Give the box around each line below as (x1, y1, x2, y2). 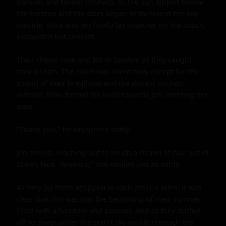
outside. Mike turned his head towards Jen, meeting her (17, 89, 208, 99)
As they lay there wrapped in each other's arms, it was (17, 182, 201, 192)
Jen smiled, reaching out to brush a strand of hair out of (17, 147, 209, 157)
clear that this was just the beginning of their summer (17, 194, 201, 204)
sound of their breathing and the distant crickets (17, 78, 184, 88)
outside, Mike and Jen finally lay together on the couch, (17, 20, 206, 30)
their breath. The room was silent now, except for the (17, 66, 199, 76)
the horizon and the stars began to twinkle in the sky (17, 8, 198, 18)
